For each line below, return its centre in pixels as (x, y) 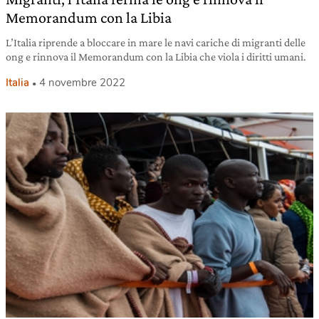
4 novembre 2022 (82, 82)
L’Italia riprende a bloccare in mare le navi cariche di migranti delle (156, 42)
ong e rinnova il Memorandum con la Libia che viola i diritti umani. (156, 56)
